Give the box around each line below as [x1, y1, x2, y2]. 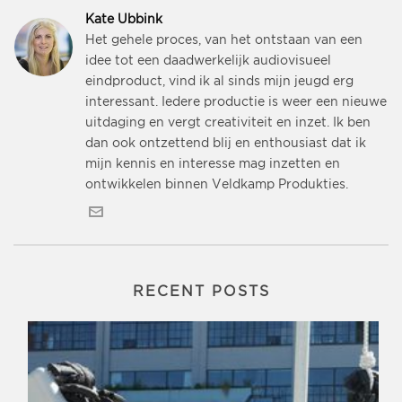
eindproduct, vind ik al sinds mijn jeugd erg [85, 76, 354, 88]
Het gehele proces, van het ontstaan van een [85, 35, 363, 47]
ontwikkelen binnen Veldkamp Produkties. [85, 179, 348, 191]
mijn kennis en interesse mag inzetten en [85, 159, 340, 170]
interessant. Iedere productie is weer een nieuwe [85, 97, 387, 109]
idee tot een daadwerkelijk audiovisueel [85, 56, 331, 67]
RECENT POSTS [132, 285, 270, 300]
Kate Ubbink [85, 14, 162, 26]
